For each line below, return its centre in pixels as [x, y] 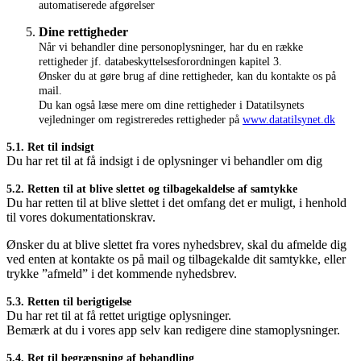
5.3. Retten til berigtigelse [69, 301]
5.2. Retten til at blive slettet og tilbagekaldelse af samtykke [152, 189]
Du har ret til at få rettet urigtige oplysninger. [119, 315]
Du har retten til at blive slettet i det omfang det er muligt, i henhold [176, 202]
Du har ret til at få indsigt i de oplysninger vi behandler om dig [164, 160]
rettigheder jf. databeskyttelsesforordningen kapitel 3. [160, 61]
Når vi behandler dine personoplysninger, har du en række [171, 47]
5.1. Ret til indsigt [50, 147]
